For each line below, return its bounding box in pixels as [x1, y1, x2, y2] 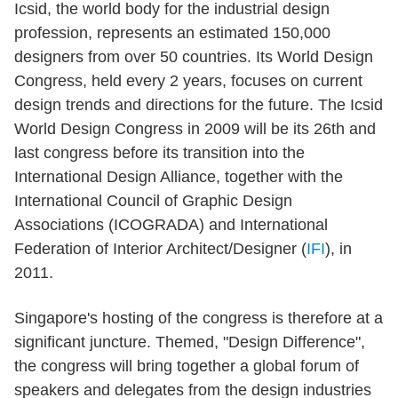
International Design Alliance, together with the [14, 168, 343, 186]
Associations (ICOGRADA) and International [14, 216, 328, 234]
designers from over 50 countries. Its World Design [14, 48, 373, 66]
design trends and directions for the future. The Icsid [14, 96, 383, 114]
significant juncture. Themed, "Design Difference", [14, 333, 365, 351]
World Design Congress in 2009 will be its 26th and [14, 120, 376, 138]
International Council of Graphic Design [14, 192, 292, 210]
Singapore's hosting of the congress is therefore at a [14, 309, 383, 327]
